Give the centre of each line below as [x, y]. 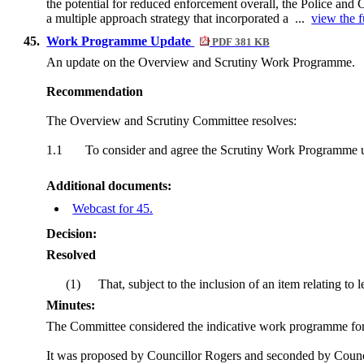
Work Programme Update [121, 41]
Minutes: [71, 305]
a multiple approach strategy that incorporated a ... [179, 18]
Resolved [71, 255]
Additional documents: [109, 186]
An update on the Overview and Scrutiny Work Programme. [201, 62]
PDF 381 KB [239, 42]
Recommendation [95, 91]
